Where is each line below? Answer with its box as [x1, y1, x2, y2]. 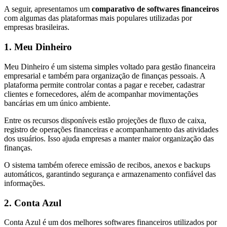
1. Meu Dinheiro [4, 42, 72, 53]
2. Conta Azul [4, 197, 61, 208]
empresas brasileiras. [4, 23, 69, 32]
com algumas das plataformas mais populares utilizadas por [4, 14, 192, 23]
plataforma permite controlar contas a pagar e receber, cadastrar [4, 80, 205, 89]
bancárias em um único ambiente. [4, 98, 110, 107]
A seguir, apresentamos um [4, 5, 92, 14]
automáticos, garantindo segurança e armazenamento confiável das [4, 169, 216, 178]
